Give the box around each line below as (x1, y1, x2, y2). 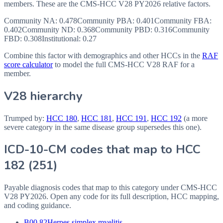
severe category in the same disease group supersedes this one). (4, 122, 202, 131)
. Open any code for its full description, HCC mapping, (46, 192, 219, 201)
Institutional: (42, 34, 83, 43)
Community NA (4, 16, 55, 25)
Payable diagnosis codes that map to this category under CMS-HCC (4, 183, 217, 192)
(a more (184, 113, 208, 122)
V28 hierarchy (4, 88, 83, 104)
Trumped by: (4, 113, 44, 122)
